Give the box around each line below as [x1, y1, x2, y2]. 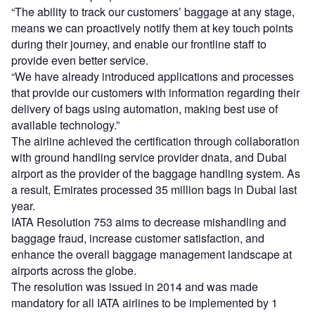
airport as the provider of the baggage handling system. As [11, 165, 300, 182]
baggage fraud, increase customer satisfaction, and [11, 230, 264, 247]
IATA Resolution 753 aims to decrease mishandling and [11, 214, 286, 231]
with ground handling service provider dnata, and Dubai [11, 149, 287, 166]
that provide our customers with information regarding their [11, 84, 300, 101]
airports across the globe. [11, 262, 136, 279]
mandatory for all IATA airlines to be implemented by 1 [11, 295, 278, 311]
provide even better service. [11, 52, 148, 69]
